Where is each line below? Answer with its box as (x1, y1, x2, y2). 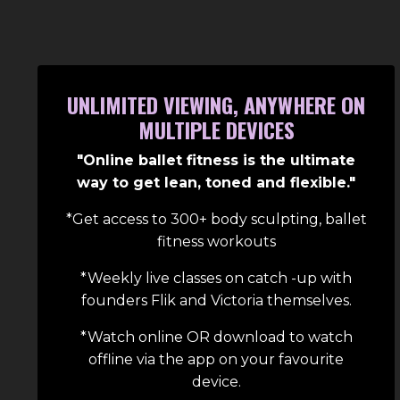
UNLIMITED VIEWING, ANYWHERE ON (67, 88, 365, 121)
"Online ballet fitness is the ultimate (77, 152, 355, 170)
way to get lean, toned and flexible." (77, 174, 355, 192)
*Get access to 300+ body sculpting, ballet (65, 211, 367, 229)
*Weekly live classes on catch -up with (80, 270, 352, 287)
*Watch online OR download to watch (79, 329, 353, 346)
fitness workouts (156, 233, 276, 251)
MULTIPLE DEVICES (137, 113, 295, 146)
